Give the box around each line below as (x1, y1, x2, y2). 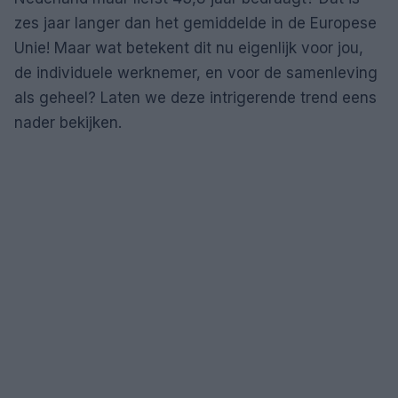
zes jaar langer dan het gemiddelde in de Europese (14, 14, 377, 32)
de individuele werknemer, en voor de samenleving (14, 64, 378, 82)
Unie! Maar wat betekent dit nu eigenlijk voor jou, (14, 39, 363, 57)
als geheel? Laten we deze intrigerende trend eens (14, 89, 377, 107)
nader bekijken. (14, 114, 122, 131)
